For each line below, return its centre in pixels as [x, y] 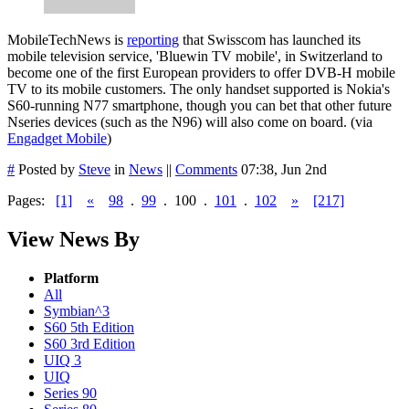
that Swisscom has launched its [270, 39]
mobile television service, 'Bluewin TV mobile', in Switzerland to [195, 56]
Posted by [47, 169]
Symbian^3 [77, 310]
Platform [71, 278]
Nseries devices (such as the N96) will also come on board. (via [190, 121]
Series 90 [70, 393]
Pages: [31, 200]
